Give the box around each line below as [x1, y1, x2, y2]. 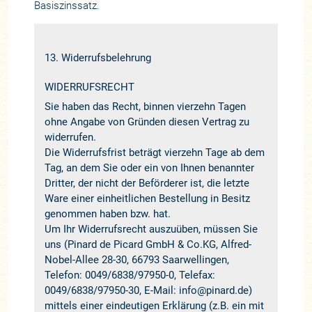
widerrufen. [44, 130, 96, 143]
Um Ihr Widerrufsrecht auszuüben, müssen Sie [44, 222, 258, 235]
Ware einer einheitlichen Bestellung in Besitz [44, 192, 250, 205]
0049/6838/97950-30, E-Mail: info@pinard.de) [44, 283, 252, 297]
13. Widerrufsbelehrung [44, 51, 151, 64]
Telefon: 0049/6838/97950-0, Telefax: [44, 268, 215, 281]
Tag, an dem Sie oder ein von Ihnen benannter [44, 161, 254, 174]
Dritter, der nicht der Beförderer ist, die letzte [44, 176, 249, 189]
